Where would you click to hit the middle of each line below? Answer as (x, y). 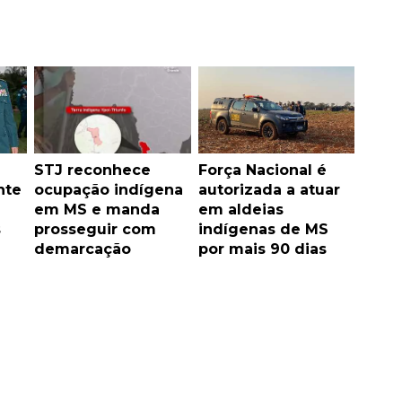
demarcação (83, 249)
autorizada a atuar (269, 190)
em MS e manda (97, 210)
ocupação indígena (109, 190)
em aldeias (240, 210)
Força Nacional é (262, 170)
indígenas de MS (263, 230)
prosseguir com (95, 230)
